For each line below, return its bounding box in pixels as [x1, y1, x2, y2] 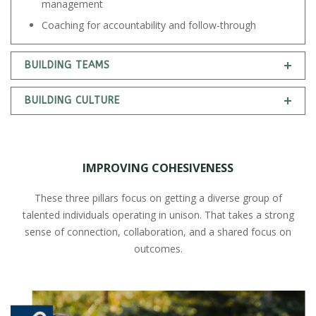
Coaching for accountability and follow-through [42, 18, 256, 32]
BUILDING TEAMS [25, 59, 110, 72]
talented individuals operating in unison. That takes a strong [22, 207, 294, 221]
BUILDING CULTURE [25, 95, 120, 107]
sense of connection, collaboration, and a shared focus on [25, 224, 291, 238]
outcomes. [133, 241, 183, 255]
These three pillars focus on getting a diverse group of [34, 190, 282, 205]
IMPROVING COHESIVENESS [83, 159, 233, 176]
